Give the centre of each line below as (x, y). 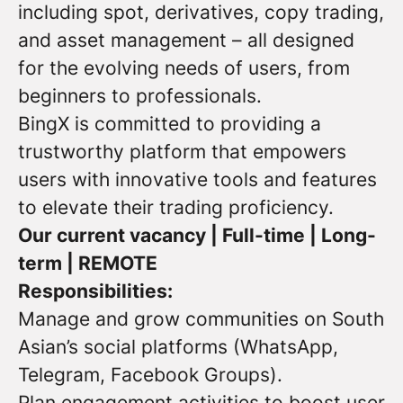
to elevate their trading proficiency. (176, 207)
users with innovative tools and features (197, 179)
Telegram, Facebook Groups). (150, 375)
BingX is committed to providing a (170, 124)
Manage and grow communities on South (201, 319)
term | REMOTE (88, 263)
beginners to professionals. (140, 96)
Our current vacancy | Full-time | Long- (197, 235)
